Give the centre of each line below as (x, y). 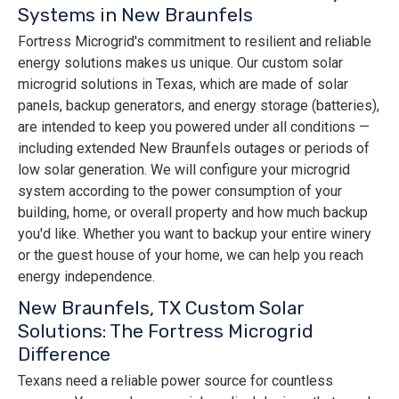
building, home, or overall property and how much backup (193, 213)
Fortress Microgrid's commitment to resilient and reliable (195, 42)
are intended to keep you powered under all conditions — (194, 127)
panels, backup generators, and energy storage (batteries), (199, 106)
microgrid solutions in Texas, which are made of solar (183, 85)
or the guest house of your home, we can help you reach (191, 256)
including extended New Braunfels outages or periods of (194, 149)
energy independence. (86, 277)
